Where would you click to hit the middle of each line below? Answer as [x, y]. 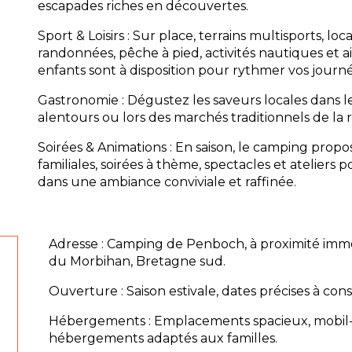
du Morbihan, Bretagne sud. [137, 261]
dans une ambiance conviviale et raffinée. [167, 181]
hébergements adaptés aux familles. [163, 338]
